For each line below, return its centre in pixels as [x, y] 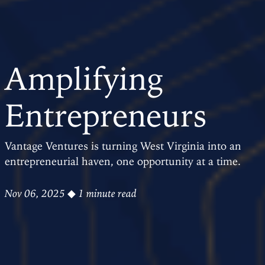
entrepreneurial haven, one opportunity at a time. [126, 161]
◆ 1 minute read [101, 193]
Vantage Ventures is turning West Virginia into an [123, 146]
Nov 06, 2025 [35, 193]
